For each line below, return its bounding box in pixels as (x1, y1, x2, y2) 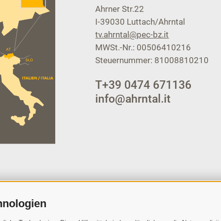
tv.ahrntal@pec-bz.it (95, 29, 169, 39)
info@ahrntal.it (95, 92, 171, 106)
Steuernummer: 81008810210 (95, 55, 209, 65)
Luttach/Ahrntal (127, 16, 185, 27)
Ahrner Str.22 (95, 3, 145, 14)
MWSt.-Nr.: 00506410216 (95, 42, 191, 52)
